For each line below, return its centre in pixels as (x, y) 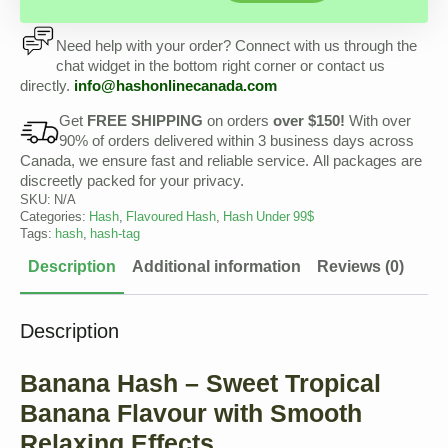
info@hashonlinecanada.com (175, 87)
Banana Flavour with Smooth (191, 412)
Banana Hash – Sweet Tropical (200, 382)
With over (378, 122)
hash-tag (115, 235)
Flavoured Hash (171, 218)
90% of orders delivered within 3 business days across (236, 142)
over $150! (309, 122)
